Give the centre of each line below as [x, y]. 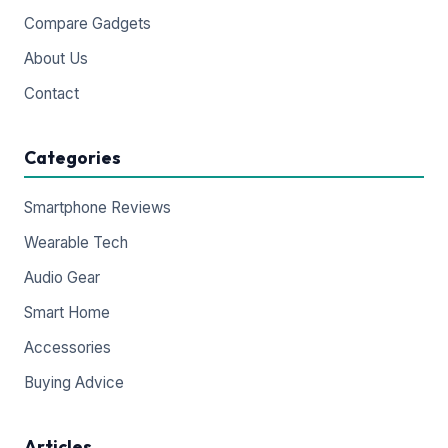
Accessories [67, 347]
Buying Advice [74, 382]
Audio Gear [62, 277]
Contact [51, 93]
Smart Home [67, 312]
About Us [56, 58]
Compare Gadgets [87, 23]
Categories [72, 157]
